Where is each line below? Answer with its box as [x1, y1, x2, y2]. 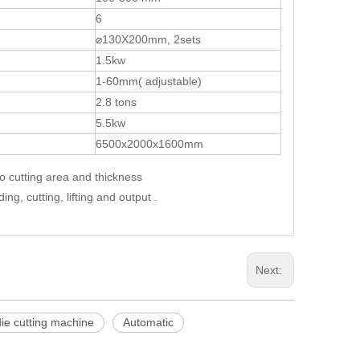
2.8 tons [96, 96, 137, 109]
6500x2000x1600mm [96, 137, 203, 151]
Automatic [123, 316, 174, 329]
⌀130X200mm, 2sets [96, 33, 201, 47]
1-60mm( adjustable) [96, 75, 202, 88]
